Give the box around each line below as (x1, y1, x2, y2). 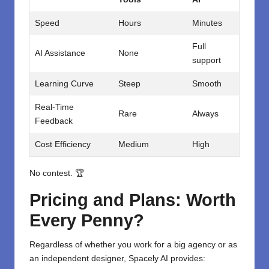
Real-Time (35, 102, 74, 112)
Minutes (192, 18, 222, 28)
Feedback (35, 116, 73, 125)
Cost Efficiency (35, 139, 91, 149)
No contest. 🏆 (29, 168, 84, 178)
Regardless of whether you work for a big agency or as (29, 240, 237, 249)
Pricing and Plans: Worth (29, 190, 236, 210)
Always (192, 109, 219, 118)
